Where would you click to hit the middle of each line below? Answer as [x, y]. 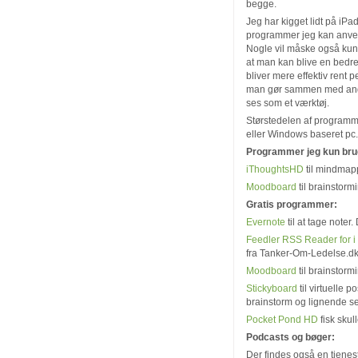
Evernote [266, 222]
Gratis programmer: [292, 204]
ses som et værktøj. [288, 103]
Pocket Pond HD [282, 319]
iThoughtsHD [275, 169]
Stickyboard [272, 288]
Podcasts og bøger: [290, 337]
